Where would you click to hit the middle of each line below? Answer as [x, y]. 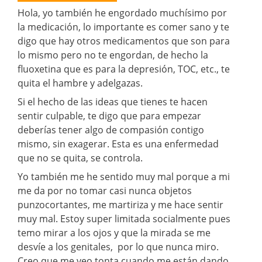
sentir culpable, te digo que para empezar [109, 116]
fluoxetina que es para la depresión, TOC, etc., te [124, 69]
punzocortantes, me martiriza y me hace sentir [120, 204]
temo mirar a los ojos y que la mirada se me [114, 232]
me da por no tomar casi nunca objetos [105, 190]
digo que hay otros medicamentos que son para [124, 41]
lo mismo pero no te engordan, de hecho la [113, 55]
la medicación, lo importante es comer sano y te [123, 27]
